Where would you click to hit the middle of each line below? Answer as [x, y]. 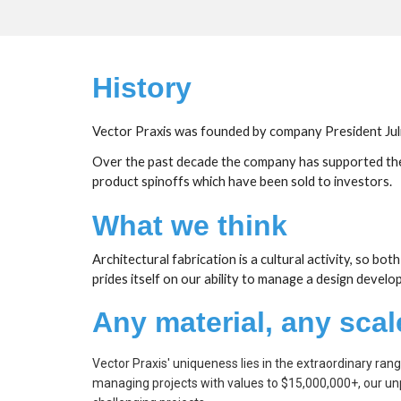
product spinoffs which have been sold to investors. [242, 181]
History [141, 88]
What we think [189, 226]
